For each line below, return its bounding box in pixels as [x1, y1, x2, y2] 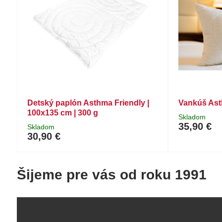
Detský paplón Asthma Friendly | [27, 99, 149, 108]
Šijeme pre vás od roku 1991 [16, 167, 207, 183]
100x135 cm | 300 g [27, 109, 98, 117]
